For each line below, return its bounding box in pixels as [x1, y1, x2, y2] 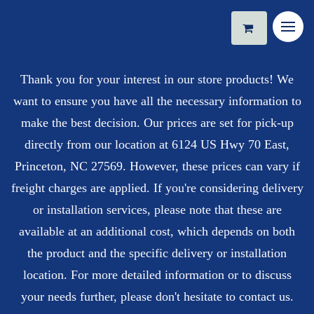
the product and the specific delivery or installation [27, 246, 287, 261]
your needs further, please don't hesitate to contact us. [20, 289, 294, 304]
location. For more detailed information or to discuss [22, 268, 292, 282]
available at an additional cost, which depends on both [19, 224, 295, 239]
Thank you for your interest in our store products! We [20, 72, 294, 87]
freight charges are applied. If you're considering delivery [11, 181, 303, 196]
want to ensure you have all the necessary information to [13, 94, 301, 109]
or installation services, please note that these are [32, 203, 282, 217]
